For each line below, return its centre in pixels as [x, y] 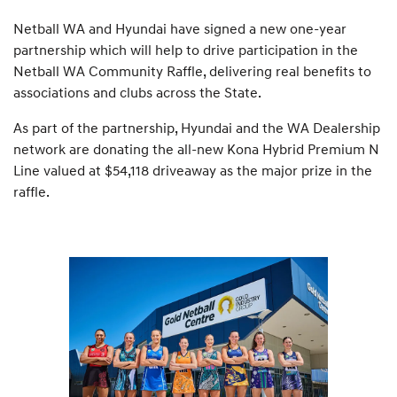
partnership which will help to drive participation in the [186, 50]
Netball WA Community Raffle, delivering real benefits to [192, 71]
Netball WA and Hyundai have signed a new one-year [180, 28]
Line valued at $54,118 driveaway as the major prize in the [193, 170]
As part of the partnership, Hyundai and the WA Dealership [197, 128]
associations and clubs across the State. [137, 92]
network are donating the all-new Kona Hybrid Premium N [196, 149]
